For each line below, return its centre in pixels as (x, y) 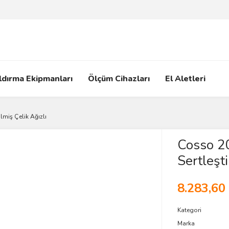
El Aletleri (185, 79)
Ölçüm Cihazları (119, 79)
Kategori (189, 210)
